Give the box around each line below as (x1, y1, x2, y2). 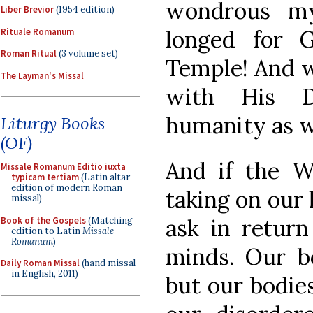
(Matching (86, 214, 133, 226)
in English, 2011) (11, 268, 78, 279)
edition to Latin (11, 224, 82, 237)
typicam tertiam (11, 171, 79, 183)
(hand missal (80, 257, 136, 269)
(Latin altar (79, 171, 130, 183)
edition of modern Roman (11, 182, 122, 194)
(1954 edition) (54, 3, 115, 15)
